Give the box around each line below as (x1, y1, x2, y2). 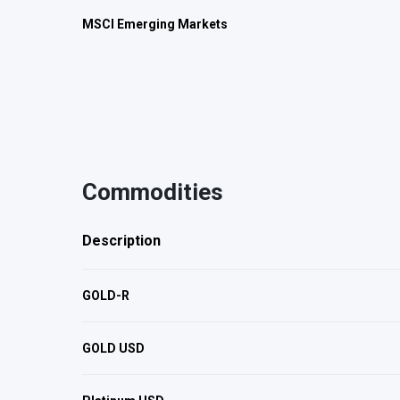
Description (82, 232, 161, 249)
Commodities (82, 179, 223, 205)
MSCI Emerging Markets (82, 17, 228, 31)
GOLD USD (82, 341, 145, 355)
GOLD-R (82, 288, 129, 303)
